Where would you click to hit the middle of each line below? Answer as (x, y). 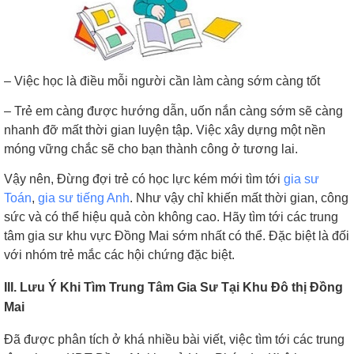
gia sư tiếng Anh (84, 198)
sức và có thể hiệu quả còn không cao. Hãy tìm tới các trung (171, 217)
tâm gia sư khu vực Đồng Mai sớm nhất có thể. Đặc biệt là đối (177, 236)
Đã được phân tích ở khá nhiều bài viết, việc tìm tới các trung (174, 339)
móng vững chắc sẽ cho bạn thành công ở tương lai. (151, 149)
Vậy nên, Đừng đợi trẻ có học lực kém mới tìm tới (144, 179)
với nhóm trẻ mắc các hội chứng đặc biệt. (119, 255)
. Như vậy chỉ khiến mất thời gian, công (239, 198)
